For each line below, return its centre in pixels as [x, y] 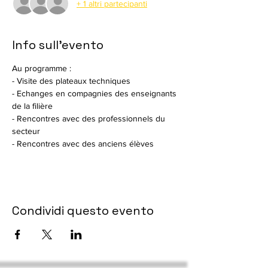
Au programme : [42, 68]
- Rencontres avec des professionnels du [90, 118]
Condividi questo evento [83, 211]
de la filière [32, 106]
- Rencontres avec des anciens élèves [83, 144]
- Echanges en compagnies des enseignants [95, 93]
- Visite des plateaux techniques [71, 81]
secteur [26, 131]
